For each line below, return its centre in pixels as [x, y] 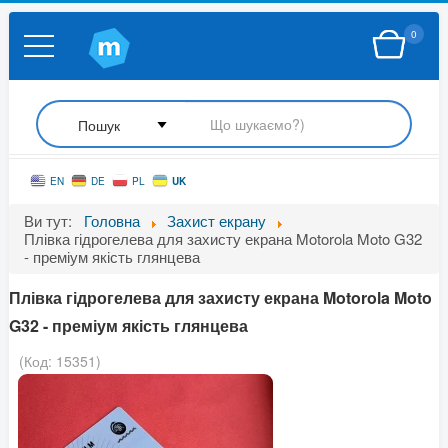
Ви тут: [52, 220]
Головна [112, 220]
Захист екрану [216, 220]
